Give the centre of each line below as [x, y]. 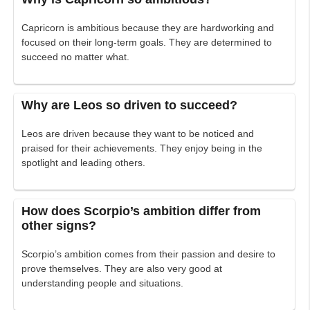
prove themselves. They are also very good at [122, 269]
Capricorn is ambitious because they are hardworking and [148, 28]
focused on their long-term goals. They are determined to [147, 43]
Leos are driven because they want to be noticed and [138, 134]
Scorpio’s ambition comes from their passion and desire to [149, 254]
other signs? [59, 226]
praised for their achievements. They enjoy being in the [142, 148]
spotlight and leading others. [84, 163]
